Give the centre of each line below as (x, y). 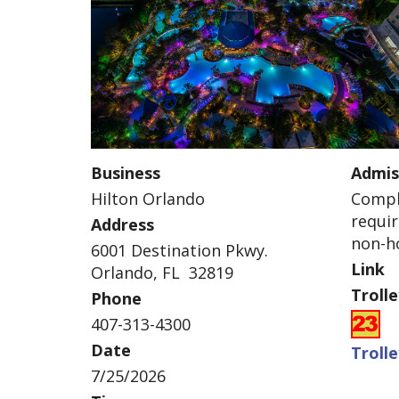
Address (122, 224)
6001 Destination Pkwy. (179, 250)
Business (126, 173)
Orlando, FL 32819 (162, 273)
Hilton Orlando (148, 199)
